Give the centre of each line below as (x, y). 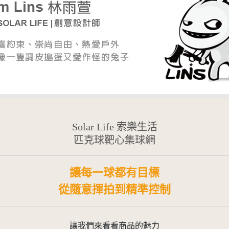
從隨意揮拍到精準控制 (114, 190)
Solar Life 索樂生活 (114, 127)
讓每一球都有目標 (114, 173)
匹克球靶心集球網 (114, 140)
